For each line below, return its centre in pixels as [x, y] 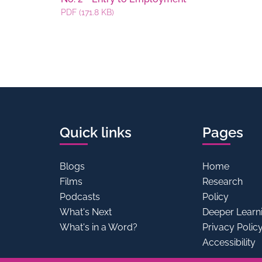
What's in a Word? [99, 227]
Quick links [96, 132]
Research [222, 182]
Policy [215, 197]
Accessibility [229, 242]
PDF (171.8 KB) [87, 12]
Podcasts [80, 197]
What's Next [86, 212]
